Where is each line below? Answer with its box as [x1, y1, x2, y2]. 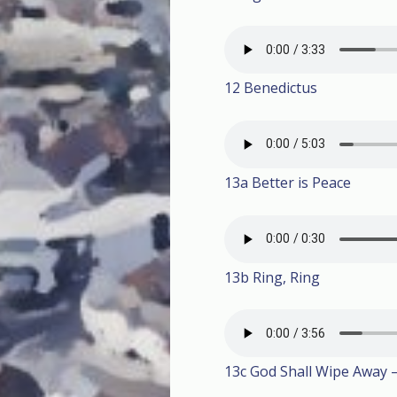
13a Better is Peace [224, 172, 351, 192]
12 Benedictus [224, 78, 317, 98]
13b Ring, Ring [224, 267, 320, 287]
